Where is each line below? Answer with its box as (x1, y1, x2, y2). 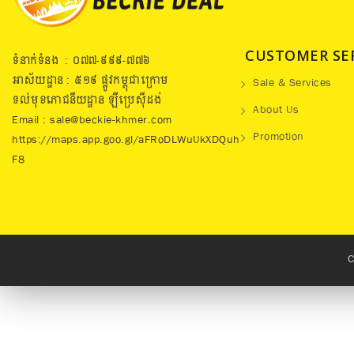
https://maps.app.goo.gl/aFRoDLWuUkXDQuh (12, 130, 240, 152)
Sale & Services (253, 73, 332, 95)
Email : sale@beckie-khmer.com (12, 111, 172, 132)
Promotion (253, 127, 304, 149)
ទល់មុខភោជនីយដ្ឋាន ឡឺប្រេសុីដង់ (12, 91, 160, 112)
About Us (253, 100, 299, 122)
